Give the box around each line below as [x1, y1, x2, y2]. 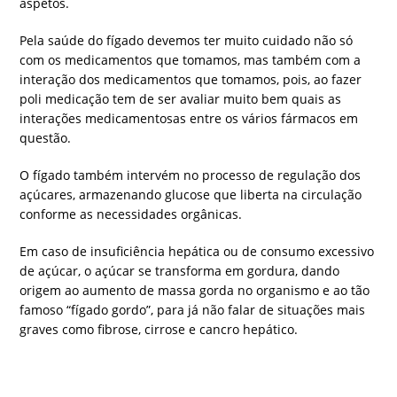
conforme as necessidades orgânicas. [19, 206, 243, 223]
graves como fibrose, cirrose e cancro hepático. [19, 321, 299, 339]
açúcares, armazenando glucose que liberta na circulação [19, 186, 362, 204]
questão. [19, 129, 72, 147]
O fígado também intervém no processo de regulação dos [19, 167, 362, 184]
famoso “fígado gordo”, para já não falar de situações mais [19, 301, 366, 319]
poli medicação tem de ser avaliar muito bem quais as [19, 90, 342, 108]
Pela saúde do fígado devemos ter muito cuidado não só [19, 32, 354, 50]
